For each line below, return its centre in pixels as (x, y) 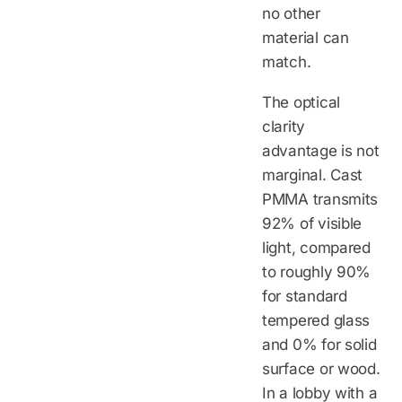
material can (306, 37)
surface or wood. (321, 368)
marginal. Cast (313, 175)
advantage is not (321, 150)
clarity (284, 126)
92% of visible (312, 223)
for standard (305, 296)
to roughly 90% (317, 271)
